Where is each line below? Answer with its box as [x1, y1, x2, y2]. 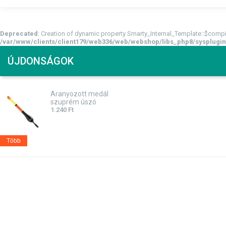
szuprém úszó [50, 98, 96, 106]
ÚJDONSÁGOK [8, 55, 74, 67]
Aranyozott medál [50, 90, 108, 98]
